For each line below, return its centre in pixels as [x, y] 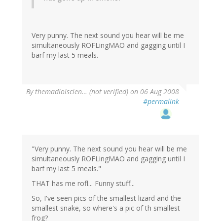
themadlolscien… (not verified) [82, 91]
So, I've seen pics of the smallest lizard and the [106, 198]
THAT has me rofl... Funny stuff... [83, 183]
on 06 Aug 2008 [154, 91]
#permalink [161, 101]
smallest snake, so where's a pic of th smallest [106, 208]
